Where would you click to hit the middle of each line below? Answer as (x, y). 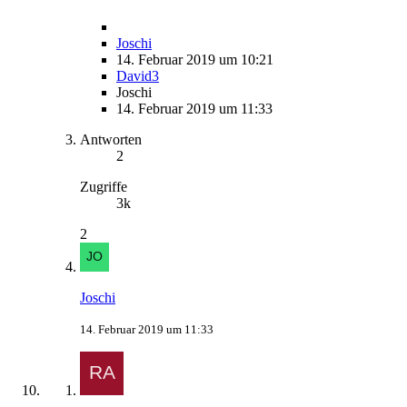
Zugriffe (104, 187)
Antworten (111, 140)
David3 (138, 76)
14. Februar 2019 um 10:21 (195, 60)
